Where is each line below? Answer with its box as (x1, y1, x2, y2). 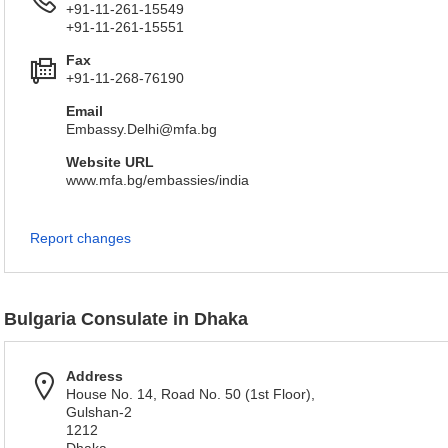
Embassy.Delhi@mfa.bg (66, 121, 217, 137)
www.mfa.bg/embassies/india (66, 172, 249, 188)
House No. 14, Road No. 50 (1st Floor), (66, 386, 315, 402)
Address (66, 368, 123, 384)
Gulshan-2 (66, 404, 132, 420)
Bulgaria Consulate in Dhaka (4, 309, 248, 329)
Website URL (66, 154, 154, 170)
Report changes (30, 230, 131, 246)
